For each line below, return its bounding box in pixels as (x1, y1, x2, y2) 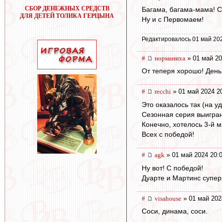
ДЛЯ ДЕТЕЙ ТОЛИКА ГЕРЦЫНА (20, 12, 114, 19)
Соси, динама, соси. (142, 207, 208, 216)
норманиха (155, 54, 185, 62)
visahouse (155, 194, 181, 202)
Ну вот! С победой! (142, 164, 203, 172)
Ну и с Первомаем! (142, 15, 204, 24)
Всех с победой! (142, 130, 194, 139)
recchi (155, 88, 171, 96)
